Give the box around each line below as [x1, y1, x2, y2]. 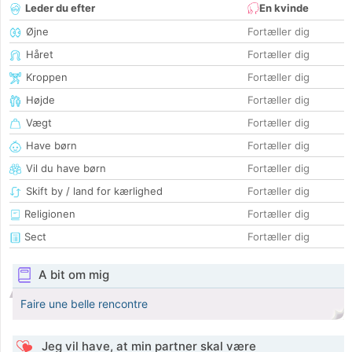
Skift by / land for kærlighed [26, 185, 163, 198]
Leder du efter [25, 2, 95, 15]
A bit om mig [38, 267, 109, 283]
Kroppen [26, 71, 68, 84]
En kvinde [259, 2, 309, 15]
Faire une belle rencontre [20, 297, 148, 311]
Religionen [21, 207, 75, 221]
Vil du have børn [26, 162, 106, 175]
